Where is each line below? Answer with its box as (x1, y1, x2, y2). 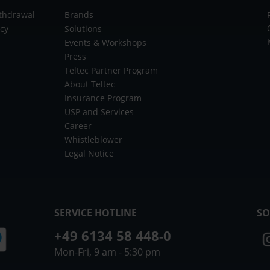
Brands (64, 8, 93, 20)
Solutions (64, 22, 102, 34)
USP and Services (64, 105, 134, 118)
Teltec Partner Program (64, 64, 158, 76)
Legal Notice (64, 147, 114, 159)
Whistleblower (64, 133, 122, 145)
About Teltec (64, 78, 115, 90)
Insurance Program (64, 92, 142, 104)
